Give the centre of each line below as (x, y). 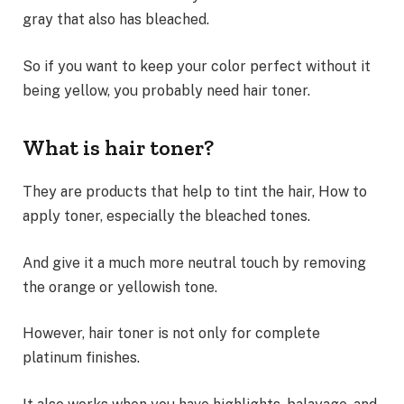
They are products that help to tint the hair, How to (195, 192)
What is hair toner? (118, 148)
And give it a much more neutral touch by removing (194, 262)
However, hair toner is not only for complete (171, 334)
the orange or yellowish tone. (120, 287)
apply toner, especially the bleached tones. (166, 216)
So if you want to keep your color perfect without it (197, 67)
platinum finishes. (81, 358)
